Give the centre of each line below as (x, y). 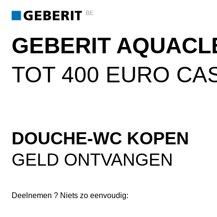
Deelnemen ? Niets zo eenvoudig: (70, 195)
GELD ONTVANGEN (92, 160)
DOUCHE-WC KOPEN (100, 138)
